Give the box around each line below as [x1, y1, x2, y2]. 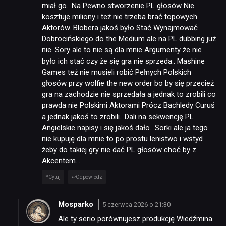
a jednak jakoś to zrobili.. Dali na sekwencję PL [42, 112, 194, 122]
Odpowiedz [76, 174, 103, 180]
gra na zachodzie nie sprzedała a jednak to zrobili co [42, 90, 216, 99]
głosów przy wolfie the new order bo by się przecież [42, 79, 214, 88]
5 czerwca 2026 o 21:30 [102, 200, 171, 208]
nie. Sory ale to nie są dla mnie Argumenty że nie [42, 45, 202, 55]
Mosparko [58, 199, 95, 209]
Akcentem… [42, 156, 80, 166]
